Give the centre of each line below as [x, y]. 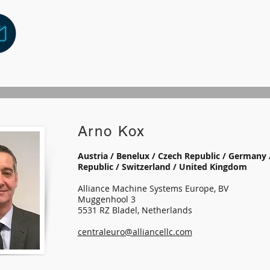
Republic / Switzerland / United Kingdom [162, 167]
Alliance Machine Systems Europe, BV [154, 188]
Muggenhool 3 [106, 199]
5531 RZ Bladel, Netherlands [135, 210]
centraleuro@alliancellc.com [135, 232]
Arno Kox [111, 131]
